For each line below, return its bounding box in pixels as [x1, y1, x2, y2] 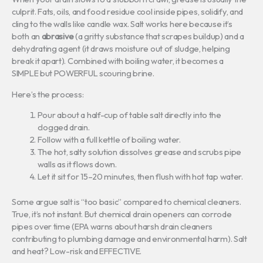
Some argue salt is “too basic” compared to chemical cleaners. [12, 196, 241, 208]
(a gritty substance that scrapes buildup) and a [73, 31, 244, 42]
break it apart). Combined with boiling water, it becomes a [12, 55, 224, 66]
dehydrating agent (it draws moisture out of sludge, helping [12, 43, 230, 54]
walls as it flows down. [37, 159, 117, 170]
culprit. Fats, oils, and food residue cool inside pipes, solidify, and [12, 6, 244, 17]
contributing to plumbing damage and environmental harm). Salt [12, 233, 247, 245]
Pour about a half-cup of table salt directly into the [37, 109, 221, 121]
